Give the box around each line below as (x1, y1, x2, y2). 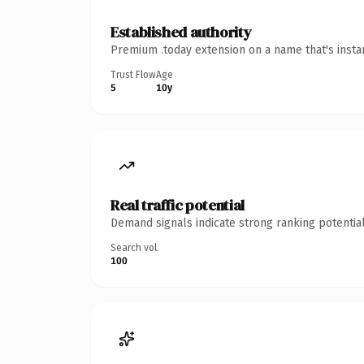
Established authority (110, 21, 252, 42)
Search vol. (110, 241, 159, 253)
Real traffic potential (110, 194, 245, 215)
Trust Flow (110, 68, 156, 80)
